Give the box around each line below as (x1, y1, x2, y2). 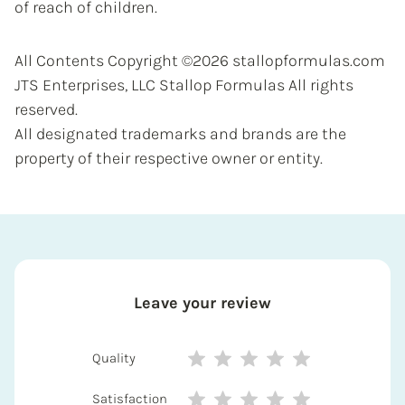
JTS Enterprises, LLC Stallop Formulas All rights (14, 74, 353, 95)
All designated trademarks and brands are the (14, 123, 346, 144)
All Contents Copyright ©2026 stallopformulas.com (14, 50, 385, 71)
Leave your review (134, 292, 271, 313)
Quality (92, 349, 136, 366)
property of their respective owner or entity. (14, 147, 323, 168)
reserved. (14, 99, 78, 119)
